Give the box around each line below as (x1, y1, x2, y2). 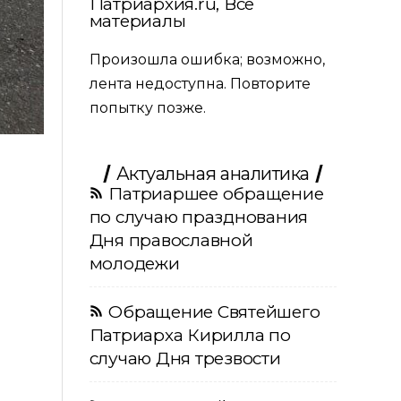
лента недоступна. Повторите (89, 74, 311, 92)
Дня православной (89, 229, 253, 251)
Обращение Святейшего (108, 301, 320, 322)
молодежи (89, 252, 180, 274)
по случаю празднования (89, 206, 309, 227)
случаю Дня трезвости (89, 347, 281, 369)
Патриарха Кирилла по (89, 324, 291, 346)
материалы (89, 10, 186, 31)
